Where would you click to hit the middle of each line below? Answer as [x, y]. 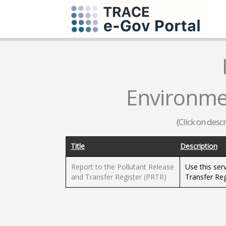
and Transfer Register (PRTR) [119, 177]
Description [199, 146]
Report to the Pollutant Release [123, 167]
